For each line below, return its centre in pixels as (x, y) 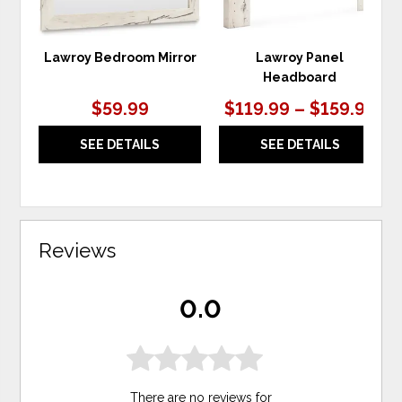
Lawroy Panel (300, 57)
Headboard (300, 77)
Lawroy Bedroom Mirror (120, 57)
